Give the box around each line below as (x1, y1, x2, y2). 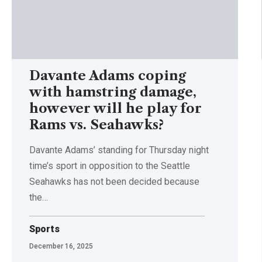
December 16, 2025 (29, 242, 93, 250)
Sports (29, 223, 60, 235)
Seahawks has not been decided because (29, 175, 199, 187)
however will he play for (29, 100, 202, 116)
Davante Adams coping (29, 67, 186, 84)
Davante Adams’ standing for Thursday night (29, 144, 209, 156)
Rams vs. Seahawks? (29, 116, 164, 133)
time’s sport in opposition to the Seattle (29, 160, 190, 171)
